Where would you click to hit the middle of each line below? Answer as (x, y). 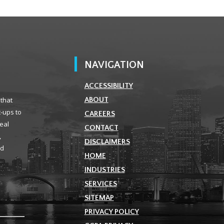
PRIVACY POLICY (111, 212)
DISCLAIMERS (107, 142)
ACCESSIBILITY (108, 86)
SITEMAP (99, 198)
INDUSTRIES (104, 170)
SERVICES (100, 184)
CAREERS (99, 114)
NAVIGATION (114, 65)
